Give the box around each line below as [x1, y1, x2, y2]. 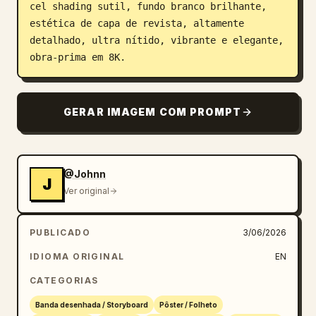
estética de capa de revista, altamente [30, 18, 244, 29]
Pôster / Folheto [159, 300, 217, 309]
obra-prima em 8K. [30, 51, 126, 63]
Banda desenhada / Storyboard [35, 300, 148, 309]
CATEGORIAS [30, 275, 99, 286]
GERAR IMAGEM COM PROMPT [63, 106, 241, 118]
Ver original [63, 186, 109, 196]
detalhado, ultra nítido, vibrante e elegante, [30, 35, 284, 46]
